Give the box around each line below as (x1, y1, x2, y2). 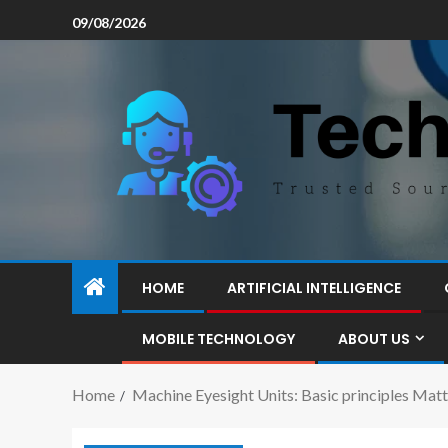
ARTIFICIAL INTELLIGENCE (227, 278, 401, 298)
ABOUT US (338, 329, 410, 349)
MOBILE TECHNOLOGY (142, 329, 295, 349)
